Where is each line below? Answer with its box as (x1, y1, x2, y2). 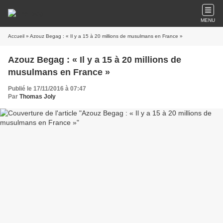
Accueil (8, 33, 24, 39)
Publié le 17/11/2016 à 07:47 (8, 85, 86, 92)
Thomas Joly (19, 93, 56, 100)
